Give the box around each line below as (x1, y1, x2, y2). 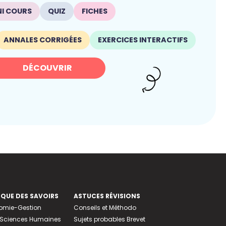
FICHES (81, 6, 107, 17)
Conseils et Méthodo (73, 203, 136, 212)
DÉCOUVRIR (23, 62, 72, 74)
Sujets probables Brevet (73, 215, 145, 224)
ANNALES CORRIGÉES (3, 34, 82, 45)
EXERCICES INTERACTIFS (97, 34, 188, 45)
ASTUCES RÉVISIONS (73, 192, 140, 201)
